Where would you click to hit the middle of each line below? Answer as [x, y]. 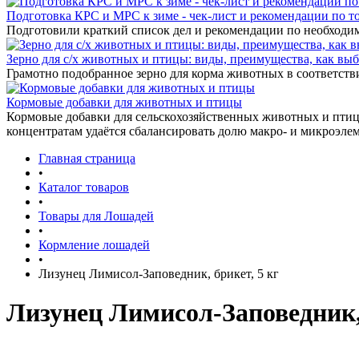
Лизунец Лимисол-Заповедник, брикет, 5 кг [159, 274]
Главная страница [87, 158]
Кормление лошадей [94, 245]
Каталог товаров [84, 187]
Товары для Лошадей [96, 216]
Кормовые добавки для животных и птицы [124, 102]
